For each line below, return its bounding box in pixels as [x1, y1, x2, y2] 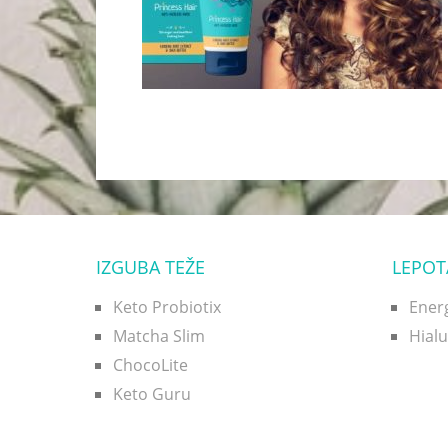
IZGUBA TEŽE [96, 255, 205, 279]
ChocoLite [113, 354, 188, 376]
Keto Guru [113, 383, 191, 405]
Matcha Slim [113, 325, 205, 347]
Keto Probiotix [113, 296, 221, 318]
